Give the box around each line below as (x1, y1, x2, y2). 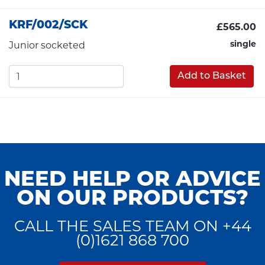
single (230, 38, 256, 49)
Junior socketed (9, 39, 85, 51)
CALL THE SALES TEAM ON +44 (14, 216, 251, 235)
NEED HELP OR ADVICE (4, 170, 261, 191)
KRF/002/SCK (9, 20, 88, 31)
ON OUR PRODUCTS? (17, 189, 248, 210)
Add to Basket (177, 72, 246, 82)
